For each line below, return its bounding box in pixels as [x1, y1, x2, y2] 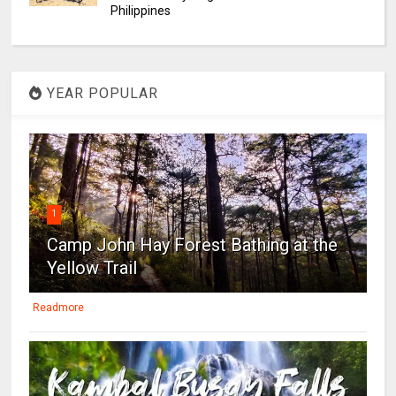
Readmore [33, 301, 85, 315]
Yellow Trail [47, 257, 138, 279]
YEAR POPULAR [42, 85, 159, 103]
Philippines [110, 4, 171, 19]
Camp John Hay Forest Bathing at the [47, 234, 339, 256]
